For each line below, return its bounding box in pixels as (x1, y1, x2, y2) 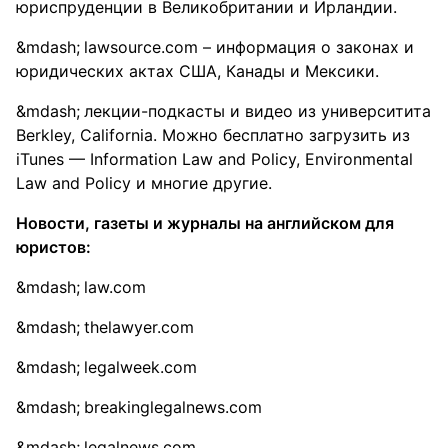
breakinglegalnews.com (84, 397, 262, 417)
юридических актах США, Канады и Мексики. (16, 61, 379, 81)
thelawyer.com (84, 317, 194, 337)
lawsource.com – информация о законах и (84, 37, 414, 57)
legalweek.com (84, 357, 197, 377)
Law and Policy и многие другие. (16, 173, 272, 193)
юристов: (16, 237, 91, 257)
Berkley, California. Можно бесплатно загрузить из (16, 125, 410, 145)
